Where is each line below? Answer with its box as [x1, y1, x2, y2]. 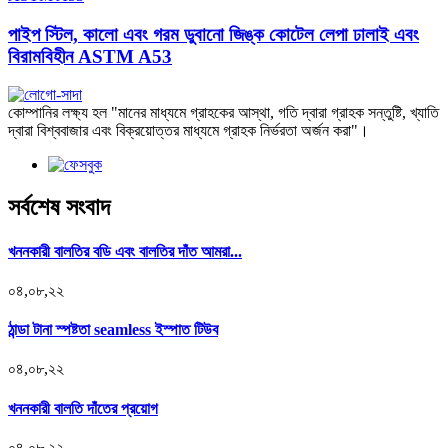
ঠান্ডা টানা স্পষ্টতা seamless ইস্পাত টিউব [8, 321, 218, 339]
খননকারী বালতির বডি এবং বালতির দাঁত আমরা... [8, 242, 242, 260]
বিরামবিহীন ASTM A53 [8, 45, 172, 67]
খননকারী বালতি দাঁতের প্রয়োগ [8, 399, 158, 417]
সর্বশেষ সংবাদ [8, 194, 110, 221]
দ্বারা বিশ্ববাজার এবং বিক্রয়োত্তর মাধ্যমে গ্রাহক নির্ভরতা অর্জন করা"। [8, 122, 369, 140]
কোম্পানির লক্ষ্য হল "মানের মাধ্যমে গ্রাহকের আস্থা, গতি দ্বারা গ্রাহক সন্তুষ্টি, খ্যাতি [8, 104, 439, 122]
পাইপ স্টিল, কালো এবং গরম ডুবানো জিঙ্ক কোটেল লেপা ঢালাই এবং [8, 23, 419, 45]
